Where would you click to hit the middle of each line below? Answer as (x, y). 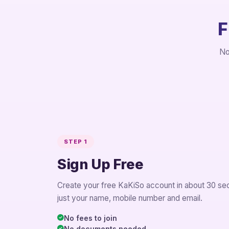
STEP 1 (76, 141)
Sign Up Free (100, 164)
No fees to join (90, 218)
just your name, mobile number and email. (130, 198)
